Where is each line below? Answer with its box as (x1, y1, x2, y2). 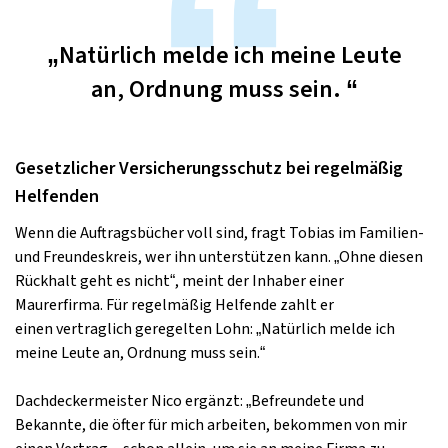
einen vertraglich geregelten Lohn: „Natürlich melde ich (15, 318, 395, 340)
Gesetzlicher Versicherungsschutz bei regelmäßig (15, 156, 403, 181)
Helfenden (15, 184, 99, 209)
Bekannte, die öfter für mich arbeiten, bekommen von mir (15, 414, 407, 436)
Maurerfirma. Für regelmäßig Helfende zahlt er (15, 294, 334, 316)
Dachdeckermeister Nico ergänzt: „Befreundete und (15, 390, 364, 412)
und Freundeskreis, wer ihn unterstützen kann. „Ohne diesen (15, 246, 423, 268)
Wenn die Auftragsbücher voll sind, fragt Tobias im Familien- (15, 222, 424, 244)
